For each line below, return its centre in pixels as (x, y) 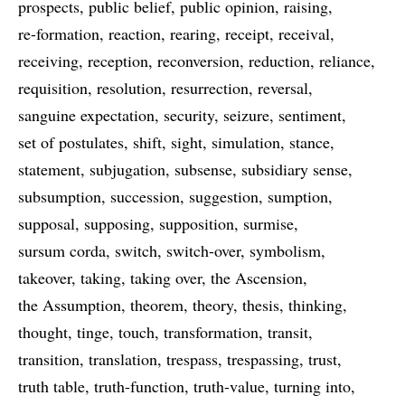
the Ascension (257, 278)
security (189, 115)
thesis (261, 305)
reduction (279, 61)
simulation (246, 142)
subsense (203, 169)
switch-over (203, 250)
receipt (247, 33)
